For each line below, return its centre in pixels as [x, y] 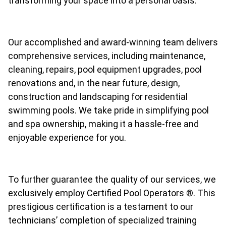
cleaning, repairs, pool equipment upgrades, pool [105, 70]
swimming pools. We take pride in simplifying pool [108, 110]
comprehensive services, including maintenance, [107, 56]
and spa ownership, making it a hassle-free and [103, 124]
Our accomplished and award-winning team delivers [113, 42]
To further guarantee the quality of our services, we [112, 179]
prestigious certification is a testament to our [101, 206]
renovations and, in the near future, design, [94, 83]
